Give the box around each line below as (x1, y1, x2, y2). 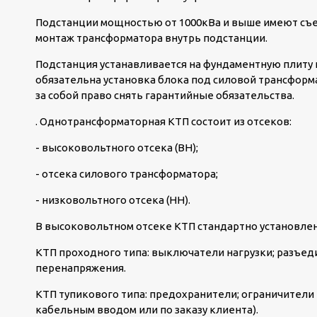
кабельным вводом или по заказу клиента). (35, 304, 258, 316)
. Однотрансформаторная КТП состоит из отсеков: (35, 115, 292, 127)
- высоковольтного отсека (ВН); (35, 142, 198, 154)
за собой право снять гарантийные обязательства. (35, 89, 294, 101)
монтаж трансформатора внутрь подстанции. (35, 32, 267, 44)
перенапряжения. (35, 262, 126, 274)
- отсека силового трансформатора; (35, 168, 218, 180)
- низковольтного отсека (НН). (35, 194, 190, 206)
